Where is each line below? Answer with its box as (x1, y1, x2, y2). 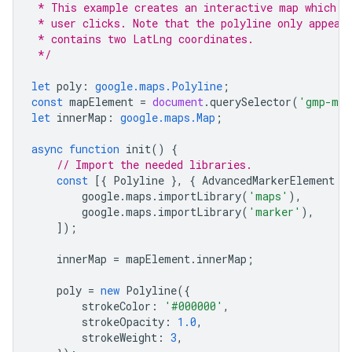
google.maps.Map (120, 110, 215, 126)
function (69, 141, 119, 157)
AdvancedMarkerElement (202, 173, 335, 189)
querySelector (210, 94, 291, 110)
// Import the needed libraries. (57, 157, 252, 173)
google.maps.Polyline (95, 79, 222, 94)
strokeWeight (82, 330, 157, 346)
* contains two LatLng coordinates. (31, 31, 254, 47)
